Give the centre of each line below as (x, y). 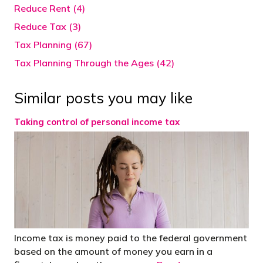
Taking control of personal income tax (97, 122)
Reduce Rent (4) (50, 9)
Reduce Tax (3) (48, 27)
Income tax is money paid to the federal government (131, 237)
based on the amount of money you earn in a (113, 251)
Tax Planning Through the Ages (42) (94, 63)
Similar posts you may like (103, 98)
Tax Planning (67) (53, 45)
